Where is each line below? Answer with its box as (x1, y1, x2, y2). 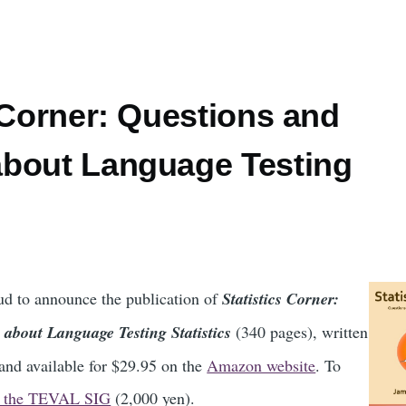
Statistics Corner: (222, 286, 340, 310)
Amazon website (207, 353, 316, 376)
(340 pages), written (231, 320, 369, 343)
